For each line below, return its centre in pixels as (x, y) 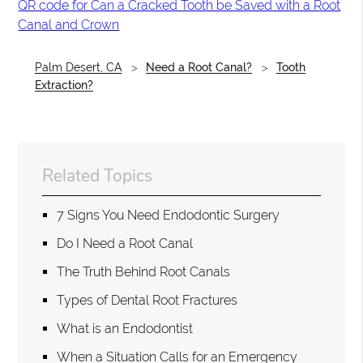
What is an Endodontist (125, 329)
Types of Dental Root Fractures (147, 301)
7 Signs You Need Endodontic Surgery (169, 216)
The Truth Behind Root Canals (144, 272)
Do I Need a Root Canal (125, 244)
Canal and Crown (69, 25)
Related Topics (98, 176)
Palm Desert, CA (78, 68)
